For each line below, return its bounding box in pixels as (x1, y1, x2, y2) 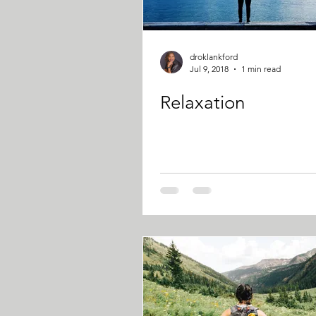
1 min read (241, 63, 281, 74)
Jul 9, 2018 (190, 63, 229, 74)
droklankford (190, 51, 238, 62)
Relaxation (160, 92, 245, 114)
